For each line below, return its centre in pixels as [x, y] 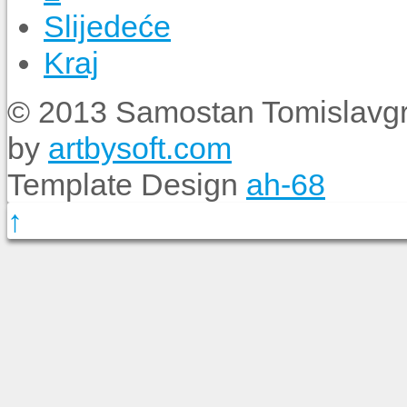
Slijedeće [107, 27]
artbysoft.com [140, 149]
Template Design [127, 185]
